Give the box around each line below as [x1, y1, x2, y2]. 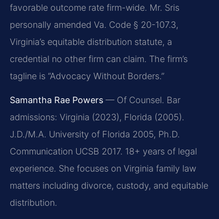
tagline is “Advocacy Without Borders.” [10, 70, 164, 81]
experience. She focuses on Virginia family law [10, 163, 196, 174]
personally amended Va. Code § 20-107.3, [10, 19, 178, 30]
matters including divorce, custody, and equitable [10, 180, 208, 191]
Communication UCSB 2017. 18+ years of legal [10, 146, 197, 157]
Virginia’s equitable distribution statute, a [10, 36, 172, 47]
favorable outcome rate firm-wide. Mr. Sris [10, 2, 179, 13]
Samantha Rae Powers [10, 95, 103, 106]
